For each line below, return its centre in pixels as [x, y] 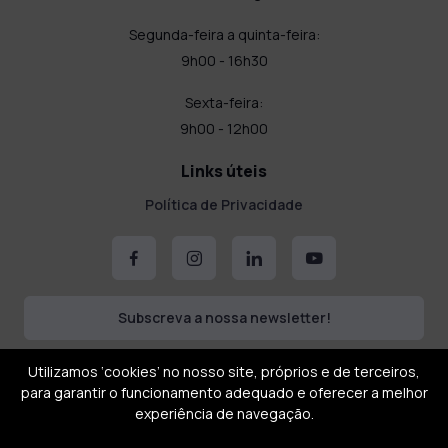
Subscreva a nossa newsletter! [224, 317]
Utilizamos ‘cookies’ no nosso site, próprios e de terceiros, [224, 371]
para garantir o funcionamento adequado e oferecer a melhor [224, 392]
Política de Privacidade [224, 204]
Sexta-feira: [224, 102]
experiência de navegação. [224, 413]
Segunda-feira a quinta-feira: [224, 34]
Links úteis [224, 170]
